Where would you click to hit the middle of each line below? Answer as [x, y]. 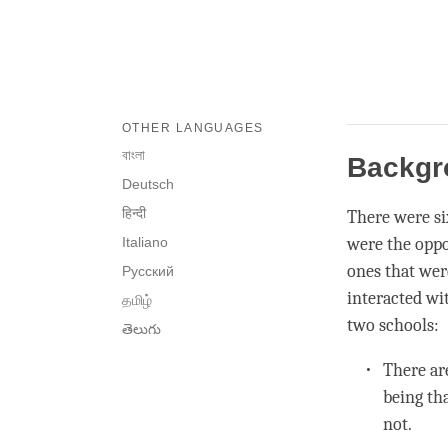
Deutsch [148, 184]
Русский [148, 271]
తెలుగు [141, 329]
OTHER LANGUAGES [193, 128]
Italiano [145, 242]
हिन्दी [134, 213]
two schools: [393, 326]
